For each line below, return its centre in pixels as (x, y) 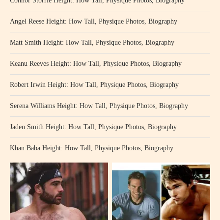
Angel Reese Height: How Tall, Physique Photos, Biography (94, 21)
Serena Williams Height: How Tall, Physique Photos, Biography (99, 106)
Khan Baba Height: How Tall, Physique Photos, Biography (92, 148)
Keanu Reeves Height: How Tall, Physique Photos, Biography (96, 64)
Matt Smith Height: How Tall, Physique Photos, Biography (92, 42)
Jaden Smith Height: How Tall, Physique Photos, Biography (93, 127)
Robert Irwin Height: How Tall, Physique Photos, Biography (94, 85)
